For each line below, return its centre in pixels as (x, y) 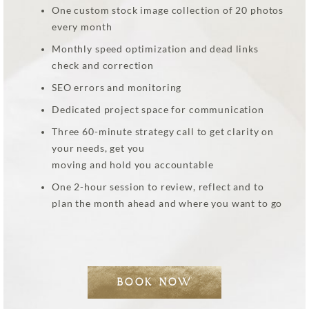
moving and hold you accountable (133, 165)
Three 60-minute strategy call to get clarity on (163, 132)
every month (82, 27)
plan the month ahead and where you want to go (167, 204)
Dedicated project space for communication (158, 110)
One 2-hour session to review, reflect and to (158, 187)
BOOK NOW (154, 283)
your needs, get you (99, 149)
